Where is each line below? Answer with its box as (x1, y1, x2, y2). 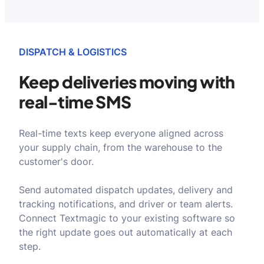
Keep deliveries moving (19, 71, 200, 92)
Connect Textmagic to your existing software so (19, 212, 235, 224)
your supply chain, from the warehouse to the (19, 141, 222, 153)
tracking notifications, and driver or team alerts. (19, 198, 233, 210)
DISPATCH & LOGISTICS (19, 46, 127, 58)
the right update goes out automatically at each (19, 226, 232, 238)
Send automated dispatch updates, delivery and (19, 184, 233, 196)
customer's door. (19, 156, 94, 167)
